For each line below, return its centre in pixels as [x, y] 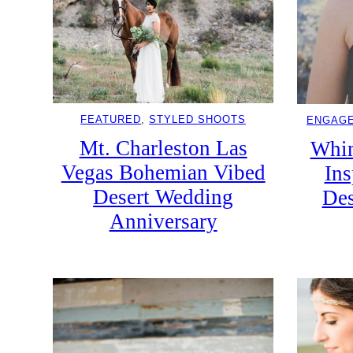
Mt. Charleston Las [163, 149]
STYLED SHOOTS [198, 120]
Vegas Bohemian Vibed [163, 173]
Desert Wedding [163, 197]
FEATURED [111, 120]
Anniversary [163, 222]
